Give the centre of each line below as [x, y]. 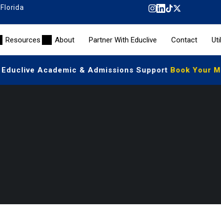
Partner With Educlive [123, 40]
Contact [184, 40]
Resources [23, 40]
